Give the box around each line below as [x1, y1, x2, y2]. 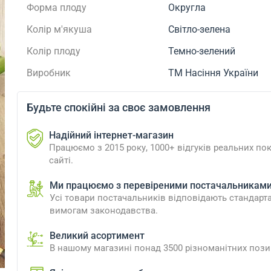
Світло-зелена [168, 24, 231, 35]
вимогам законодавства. [49, 205, 158, 216]
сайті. [48, 155, 73, 166]
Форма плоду [26, 2, 87, 13]
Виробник [26, 67, 71, 79]
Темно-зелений [168, 45, 236, 57]
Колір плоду [26, 45, 80, 57]
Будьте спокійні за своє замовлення [26, 101, 211, 114]
